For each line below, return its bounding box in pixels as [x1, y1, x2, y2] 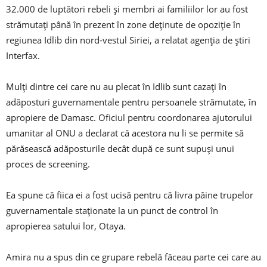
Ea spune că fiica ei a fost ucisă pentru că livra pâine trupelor [6, 188, 253, 201]
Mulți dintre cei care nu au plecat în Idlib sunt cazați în [6, 80, 226, 92]
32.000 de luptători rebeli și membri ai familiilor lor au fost [6, 2, 248, 15]
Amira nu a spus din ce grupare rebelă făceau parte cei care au [6, 250, 261, 263]
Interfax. [6, 49, 40, 61]
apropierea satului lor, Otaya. [6, 219, 126, 232]
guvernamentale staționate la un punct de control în [6, 204, 218, 216]
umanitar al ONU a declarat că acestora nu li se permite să [6, 126, 244, 139]
